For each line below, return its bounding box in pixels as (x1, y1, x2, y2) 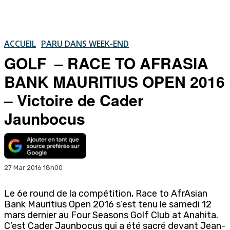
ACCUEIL (4, 37, 36, 49)
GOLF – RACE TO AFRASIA (4, 51, 208, 74)
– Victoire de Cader (4, 88, 144, 111)
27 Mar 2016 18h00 (4, 163, 63, 171)
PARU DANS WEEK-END (41, 37, 129, 49)
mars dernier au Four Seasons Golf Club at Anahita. (4, 209, 218, 221)
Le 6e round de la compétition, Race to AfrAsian (4, 187, 207, 199)
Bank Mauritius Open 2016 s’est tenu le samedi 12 (4, 198, 212, 210)
